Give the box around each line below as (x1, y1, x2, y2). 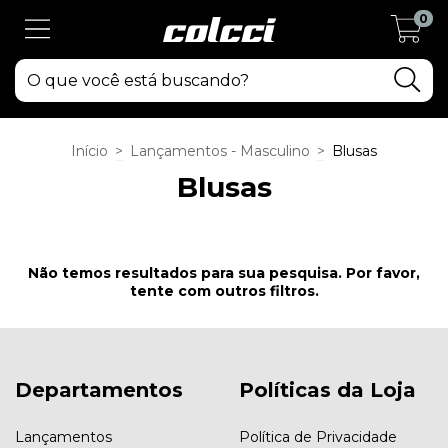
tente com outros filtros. (129, 281, 319, 300)
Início (71, 141, 108, 160)
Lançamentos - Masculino (130, 141, 310, 160)
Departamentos (15, 377, 183, 402)
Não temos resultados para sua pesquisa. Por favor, (28, 263, 420, 282)
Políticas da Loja (239, 377, 416, 402)
